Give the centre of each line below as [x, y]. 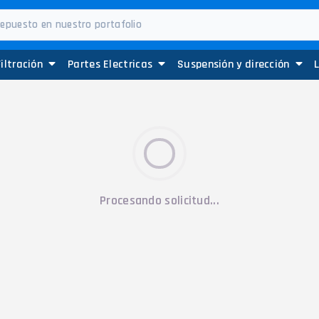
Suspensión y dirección [235, 64]
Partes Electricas [111, 64]
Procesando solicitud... [159, 200]
